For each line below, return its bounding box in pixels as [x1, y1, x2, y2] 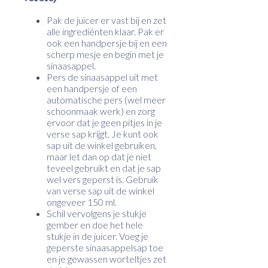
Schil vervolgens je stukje [47, 208, 147, 220]
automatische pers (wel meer [47, 94, 166, 106]
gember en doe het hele [47, 219, 143, 231]
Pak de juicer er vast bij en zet [47, 14, 166, 26]
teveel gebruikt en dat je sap [47, 162, 161, 174]
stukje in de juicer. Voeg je [47, 230, 148, 242]
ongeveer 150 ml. [47, 196, 117, 208]
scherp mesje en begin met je [47, 48, 164, 60]
